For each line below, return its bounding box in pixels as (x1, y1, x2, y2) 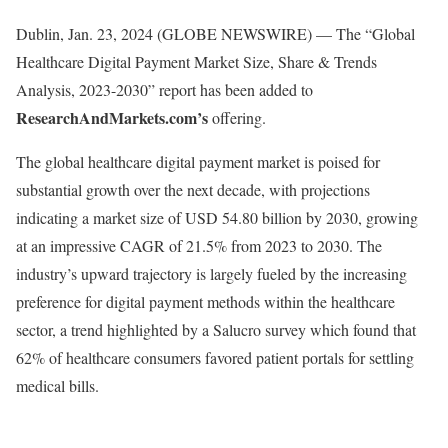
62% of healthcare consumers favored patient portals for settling (16, 347, 414, 368)
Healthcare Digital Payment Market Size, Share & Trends (16, 51, 377, 72)
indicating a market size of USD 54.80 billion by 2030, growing (16, 207, 418, 228)
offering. (208, 107, 266, 128)
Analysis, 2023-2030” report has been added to (16, 79, 313, 100)
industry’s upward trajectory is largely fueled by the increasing (16, 263, 407, 284)
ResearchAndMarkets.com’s (16, 106, 208, 129)
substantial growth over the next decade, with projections (16, 179, 370, 200)
